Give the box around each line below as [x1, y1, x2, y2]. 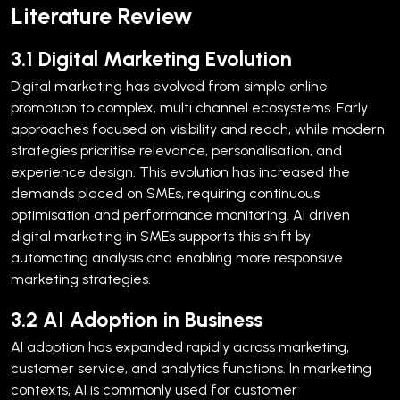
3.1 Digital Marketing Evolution [11, 46, 292, 71]
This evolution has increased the [139, 162, 350, 180]
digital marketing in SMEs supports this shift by [11, 227, 311, 245]
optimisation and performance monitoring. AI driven [11, 205, 350, 223]
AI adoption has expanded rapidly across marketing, [11, 337, 349, 355]
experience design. [11, 162, 136, 180]
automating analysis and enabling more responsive [11, 248, 343, 266]
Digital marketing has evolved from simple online [11, 77, 328, 95]
